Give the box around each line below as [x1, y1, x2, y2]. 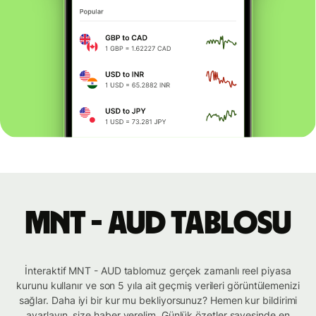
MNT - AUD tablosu [25, 207, 291, 241]
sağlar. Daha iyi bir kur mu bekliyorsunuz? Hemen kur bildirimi [18, 294, 298, 307]
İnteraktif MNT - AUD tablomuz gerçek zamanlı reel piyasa [25, 265, 291, 277]
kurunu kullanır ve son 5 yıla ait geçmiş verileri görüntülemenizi [16, 279, 300, 292]
